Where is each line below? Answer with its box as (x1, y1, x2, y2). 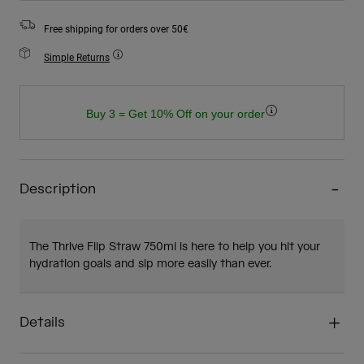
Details (19, 314, 65, 332)
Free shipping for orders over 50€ (44, 22, 188, 36)
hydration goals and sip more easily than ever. (29, 257, 271, 272)
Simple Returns (44, 50, 110, 64)
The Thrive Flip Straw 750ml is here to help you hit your (29, 240, 320, 255)
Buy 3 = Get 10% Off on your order (85, 107, 265, 121)
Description (19, 180, 96, 199)
